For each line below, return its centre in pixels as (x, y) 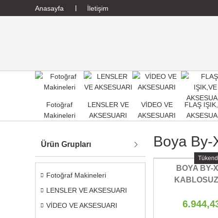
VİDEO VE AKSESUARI (82, 205)
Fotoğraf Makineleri (76, 175)
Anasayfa (49, 8)
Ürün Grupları (66, 144)
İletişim (98, 8)
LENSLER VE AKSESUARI (87, 190)
